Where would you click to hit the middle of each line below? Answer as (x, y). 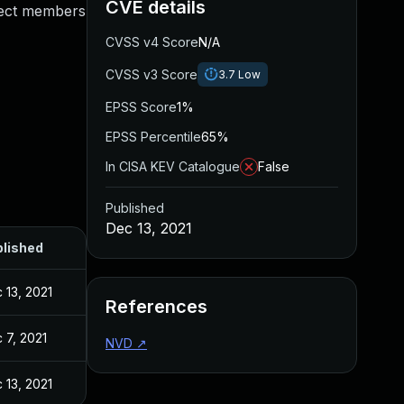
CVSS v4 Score (152, 42)
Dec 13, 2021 (149, 228)
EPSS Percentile (153, 137)
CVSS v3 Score (151, 74)
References (156, 307)
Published (135, 208)
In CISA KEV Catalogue (173, 166)
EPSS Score (141, 107)
